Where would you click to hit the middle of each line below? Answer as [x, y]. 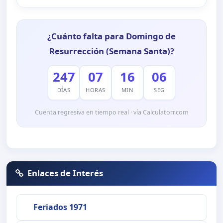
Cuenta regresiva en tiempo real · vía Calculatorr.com [111, 112]
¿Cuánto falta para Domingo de [111, 36]
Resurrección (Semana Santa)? [111, 51]
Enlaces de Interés [65, 173]
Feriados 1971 [60, 207]
